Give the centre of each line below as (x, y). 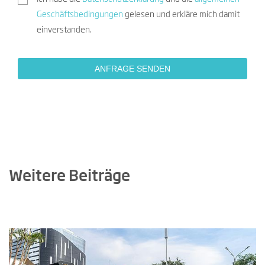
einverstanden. (64, 30)
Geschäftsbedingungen (80, 15)
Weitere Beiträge (70, 177)
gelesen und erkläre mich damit (181, 15)
